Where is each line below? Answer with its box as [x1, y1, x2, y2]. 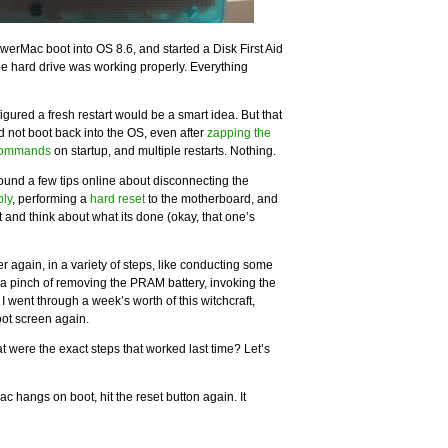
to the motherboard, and [145, 192, 278, 206]
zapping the [207, 126, 271, 140]
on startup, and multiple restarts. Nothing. [51, 144, 276, 158]
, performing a [12, 192, 90, 206]
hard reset [90, 192, 145, 206]
